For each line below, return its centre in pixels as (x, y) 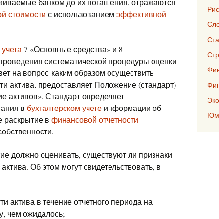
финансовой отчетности (95, 120)
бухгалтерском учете (64, 108)
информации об (131, 108)
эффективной (141, 14)
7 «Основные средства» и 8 (72, 49)
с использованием (81, 14)
